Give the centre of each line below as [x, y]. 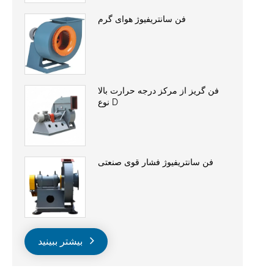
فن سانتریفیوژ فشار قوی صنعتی [156, 162]
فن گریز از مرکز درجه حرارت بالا [158, 90]
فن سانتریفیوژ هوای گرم [142, 19]
